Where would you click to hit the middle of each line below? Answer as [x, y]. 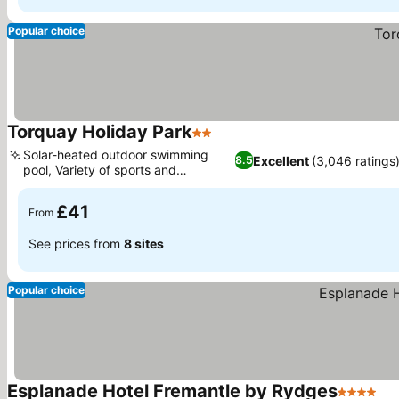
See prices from [76, 243]
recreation [53, 185]
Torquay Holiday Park [100, 132]
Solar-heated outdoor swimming [116, 155]
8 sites [144, 243]
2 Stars [216, 142]
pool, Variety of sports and [100, 170]
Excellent [281, 160]
